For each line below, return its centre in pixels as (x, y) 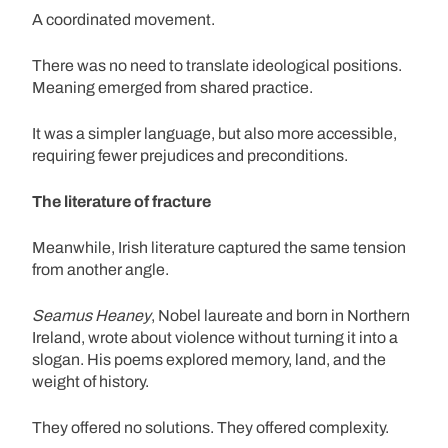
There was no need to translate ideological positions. (217, 65)
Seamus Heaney (91, 315)
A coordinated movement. (123, 19)
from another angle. (100, 269)
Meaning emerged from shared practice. (172, 87)
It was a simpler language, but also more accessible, (214, 133)
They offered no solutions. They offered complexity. (210, 427)
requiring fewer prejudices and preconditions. (190, 155)
